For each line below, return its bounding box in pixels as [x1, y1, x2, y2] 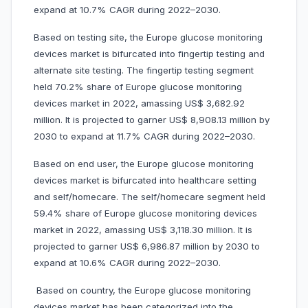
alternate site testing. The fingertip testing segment [34, 65, 254, 76]
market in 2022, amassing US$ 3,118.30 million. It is [34, 224, 252, 236]
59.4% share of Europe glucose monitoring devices [34, 208, 257, 219]
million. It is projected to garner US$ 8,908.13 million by [34, 114, 269, 126]
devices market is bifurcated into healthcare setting [34, 175, 256, 186]
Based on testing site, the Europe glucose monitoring [34, 32, 263, 43]
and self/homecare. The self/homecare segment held [34, 191, 265, 203]
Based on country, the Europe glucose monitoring [34, 285, 251, 296]
